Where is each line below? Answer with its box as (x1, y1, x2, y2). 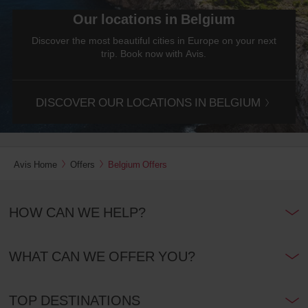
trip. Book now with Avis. (101, 46, 207, 60)
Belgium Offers (108, 157, 167, 170)
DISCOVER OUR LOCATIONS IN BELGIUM (36, 93, 261, 110)
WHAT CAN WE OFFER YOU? (8, 246, 195, 265)
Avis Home (14, 157, 57, 170)
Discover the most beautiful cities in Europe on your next (31, 33, 276, 47)
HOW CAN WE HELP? (8, 202, 146, 221)
